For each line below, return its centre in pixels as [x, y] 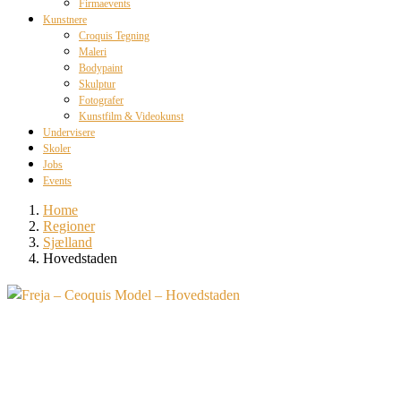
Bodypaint [101, 68]
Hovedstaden [80, 258]
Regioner [69, 226]
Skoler [57, 149]
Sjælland [68, 242]
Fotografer [101, 100]
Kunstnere [65, 20]
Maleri [93, 52]
